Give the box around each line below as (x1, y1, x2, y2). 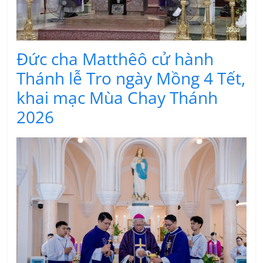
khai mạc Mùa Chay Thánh (16, 86, 218, 109)
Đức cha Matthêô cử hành (16, 48, 214, 70)
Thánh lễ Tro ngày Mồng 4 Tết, (16, 67, 246, 90)
